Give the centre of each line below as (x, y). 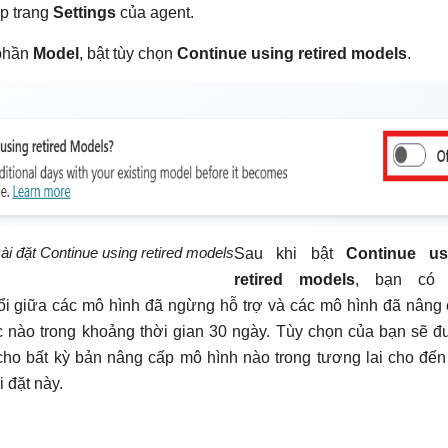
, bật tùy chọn (127, 54)
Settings (84, 13)
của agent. (154, 13)
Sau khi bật (290, 254)
